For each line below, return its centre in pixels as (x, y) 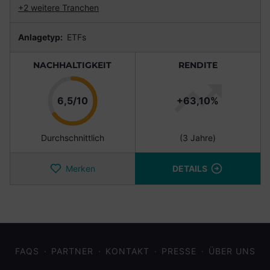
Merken (80, 169)
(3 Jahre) (198, 138)
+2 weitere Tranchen (58, 8)
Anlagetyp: (41, 37)
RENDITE (198, 65)
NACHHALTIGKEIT (72, 65)
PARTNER (72, 251)
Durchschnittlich (72, 138)
